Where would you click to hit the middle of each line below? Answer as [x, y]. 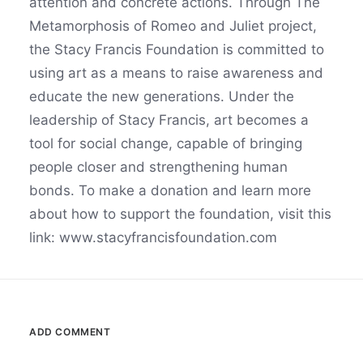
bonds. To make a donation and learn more [170, 190]
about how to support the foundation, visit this [180, 214]
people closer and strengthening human [158, 167]
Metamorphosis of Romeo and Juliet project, [173, 26]
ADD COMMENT [70, 332]
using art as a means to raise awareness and [176, 73]
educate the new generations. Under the [162, 96]
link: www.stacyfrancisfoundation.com [153, 237]
